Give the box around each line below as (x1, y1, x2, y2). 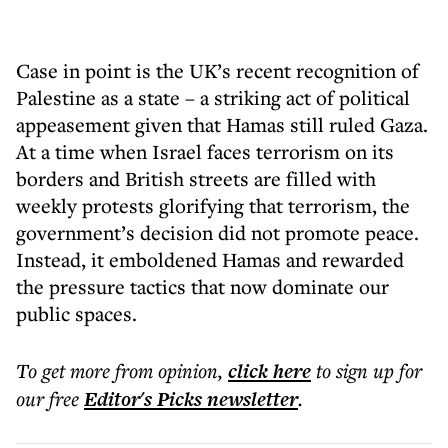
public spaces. (16, 300, 137, 327)
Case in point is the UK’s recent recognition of (16, 57, 419, 84)
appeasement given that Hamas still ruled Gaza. (16, 111, 428, 138)
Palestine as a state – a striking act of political (16, 84, 410, 111)
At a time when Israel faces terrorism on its (16, 138, 394, 165)
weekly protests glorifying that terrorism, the (16, 192, 410, 219)
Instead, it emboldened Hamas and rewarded (16, 246, 404, 273)
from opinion (115, 357, 218, 384)
